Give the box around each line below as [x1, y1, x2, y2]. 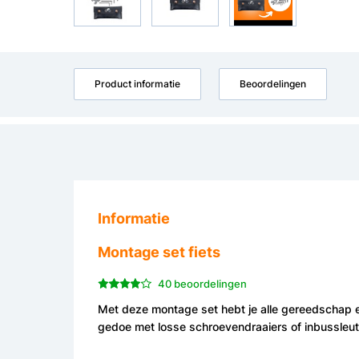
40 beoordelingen [157, 276, 247, 290]
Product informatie [95, 77, 180, 90]
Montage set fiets [98, 243, 220, 260]
